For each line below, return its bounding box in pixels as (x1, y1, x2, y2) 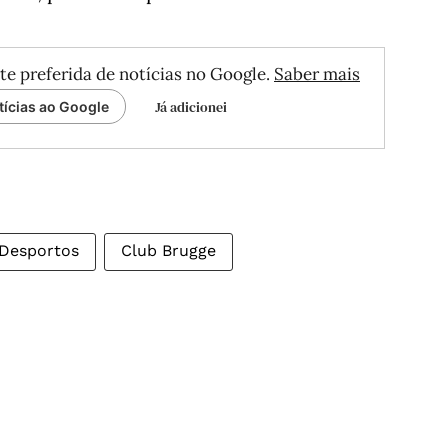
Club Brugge (121, 241, 216, 260)
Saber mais (274, 63, 360, 85)
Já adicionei (155, 97, 227, 117)
